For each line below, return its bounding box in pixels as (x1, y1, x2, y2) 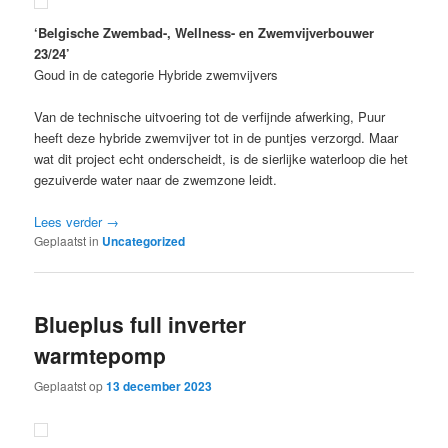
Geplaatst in (34, 232, 100, 250)
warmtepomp (34, 339, 167, 370)
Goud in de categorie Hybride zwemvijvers (34, 65, 279, 85)
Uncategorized (102, 232, 186, 251)
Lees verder (34, 212, 107, 232)
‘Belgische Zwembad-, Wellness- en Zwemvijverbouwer (34, 23, 375, 43)
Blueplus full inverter (34, 308, 247, 339)
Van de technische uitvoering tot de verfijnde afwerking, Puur (34, 107, 386, 127)
